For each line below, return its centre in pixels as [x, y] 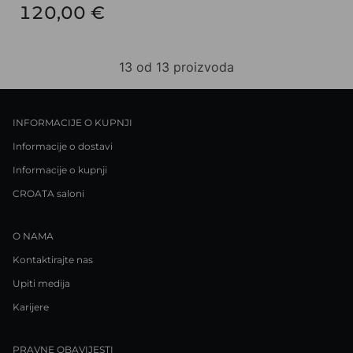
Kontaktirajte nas [53, 260]
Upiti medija [41, 284]
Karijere [31, 307]
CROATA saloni [48, 194]
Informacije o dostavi [63, 147]
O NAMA [33, 236]
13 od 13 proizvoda [176, 67]
